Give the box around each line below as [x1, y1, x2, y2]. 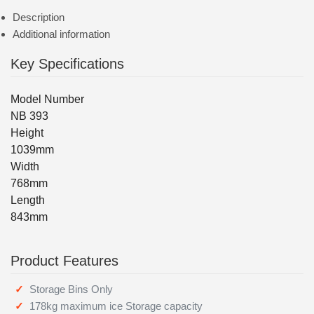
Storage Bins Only [29, 283, 113, 295]
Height [11, 127, 43, 139]
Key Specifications [11, 56, 124, 71]
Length [11, 194, 45, 206]
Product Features [11, 253, 118, 268]
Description [12, 11, 64, 23]
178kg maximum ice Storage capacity [29, 300, 203, 312]
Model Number [11, 93, 84, 105]
